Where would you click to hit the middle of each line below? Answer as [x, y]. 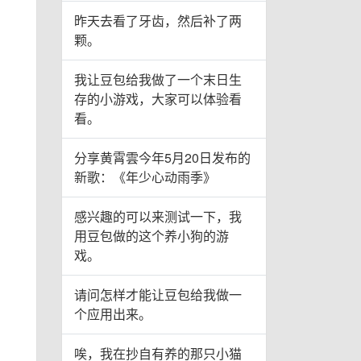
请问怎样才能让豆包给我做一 [158, 295]
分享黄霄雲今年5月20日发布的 [162, 158]
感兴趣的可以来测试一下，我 [158, 217]
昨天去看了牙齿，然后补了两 [158, 21]
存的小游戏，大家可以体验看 [158, 99]
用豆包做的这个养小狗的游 [151, 236]
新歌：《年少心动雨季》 [145, 177]
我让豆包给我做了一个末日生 [158, 80]
